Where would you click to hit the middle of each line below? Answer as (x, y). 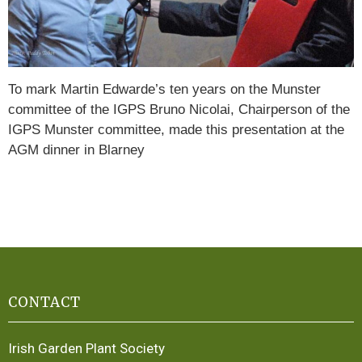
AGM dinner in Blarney (76, 149)
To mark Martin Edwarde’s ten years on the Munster (164, 89)
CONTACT (44, 303)
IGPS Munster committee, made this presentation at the (176, 129)
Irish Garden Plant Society (86, 349)
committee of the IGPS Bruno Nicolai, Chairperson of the (179, 109)
